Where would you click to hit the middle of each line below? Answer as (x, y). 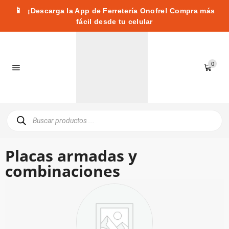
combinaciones (63, 171)
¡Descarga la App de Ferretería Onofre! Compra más (120, 11)
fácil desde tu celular (114, 21)
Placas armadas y (71, 156)
